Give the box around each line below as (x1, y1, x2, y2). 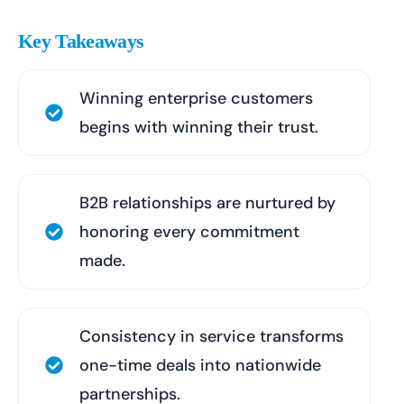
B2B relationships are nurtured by (79, 192, 335, 214)
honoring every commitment (79, 221, 299, 243)
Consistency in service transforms (79, 326, 344, 347)
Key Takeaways (18, 30, 144, 52)
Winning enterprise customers (79, 87, 313, 109)
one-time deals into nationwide (79, 354, 321, 376)
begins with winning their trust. (79, 116, 318, 138)
